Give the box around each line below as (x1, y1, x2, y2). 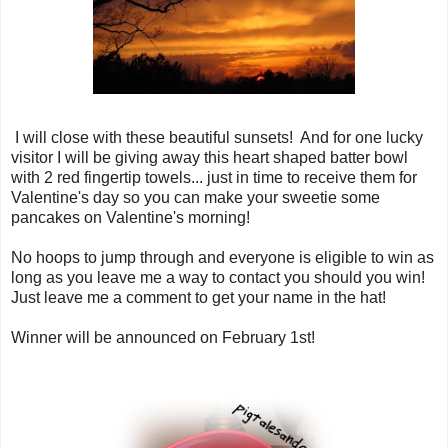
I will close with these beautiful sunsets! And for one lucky (11, 128, 423, 146)
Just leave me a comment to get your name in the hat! (11, 288, 386, 306)
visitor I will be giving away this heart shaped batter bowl (11, 148, 408, 166)
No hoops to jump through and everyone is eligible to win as (11, 248, 434, 266)
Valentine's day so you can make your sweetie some (11, 188, 380, 206)
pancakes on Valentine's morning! (11, 208, 250, 226)
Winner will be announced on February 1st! (11, 328, 315, 346)
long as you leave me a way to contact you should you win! (11, 268, 429, 286)
